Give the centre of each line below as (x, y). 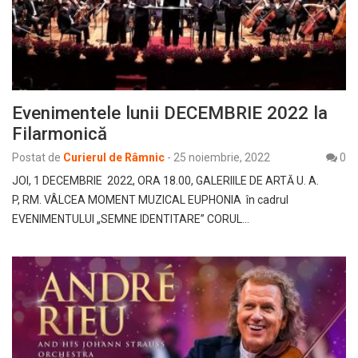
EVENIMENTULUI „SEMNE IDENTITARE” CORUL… (131, 219)
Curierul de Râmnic (114, 157)
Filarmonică (60, 133)
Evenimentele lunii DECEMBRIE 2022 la (170, 112)
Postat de (36, 157)
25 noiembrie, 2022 (222, 157)
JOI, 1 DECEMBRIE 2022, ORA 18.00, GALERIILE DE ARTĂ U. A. (165, 180)
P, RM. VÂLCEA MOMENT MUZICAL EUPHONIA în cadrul (150, 199)
